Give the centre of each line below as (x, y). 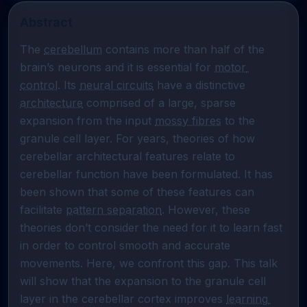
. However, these (206, 210)
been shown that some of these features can (137, 192)
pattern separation (114, 210)
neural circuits (116, 85)
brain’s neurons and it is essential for (117, 67)
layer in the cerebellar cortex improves (123, 299)
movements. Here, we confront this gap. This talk (149, 263)
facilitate (43, 210)
